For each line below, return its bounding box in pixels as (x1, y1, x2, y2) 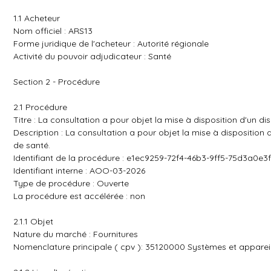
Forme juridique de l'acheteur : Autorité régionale (13, 38, 209, 49)
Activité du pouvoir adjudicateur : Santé (13, 51, 171, 62)
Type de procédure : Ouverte (13, 178, 129, 189)
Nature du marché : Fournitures (13, 229, 138, 240)
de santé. (13, 140, 50, 151)
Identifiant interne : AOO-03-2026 (13, 165, 145, 176)
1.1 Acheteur (13, 13, 60, 24)
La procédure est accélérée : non (13, 191, 145, 201)
